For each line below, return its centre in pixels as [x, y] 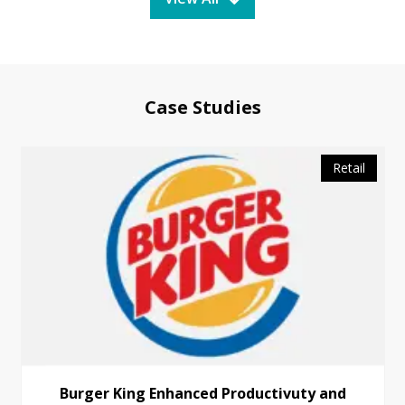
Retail [348, 168]
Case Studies [202, 108]
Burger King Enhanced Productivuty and [202, 393]
